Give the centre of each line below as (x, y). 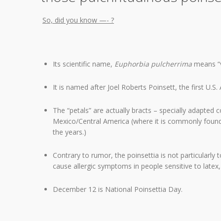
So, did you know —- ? (78, 20)
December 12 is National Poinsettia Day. (118, 189)
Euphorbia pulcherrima (153, 64)
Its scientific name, (84, 64)
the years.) (70, 132)
